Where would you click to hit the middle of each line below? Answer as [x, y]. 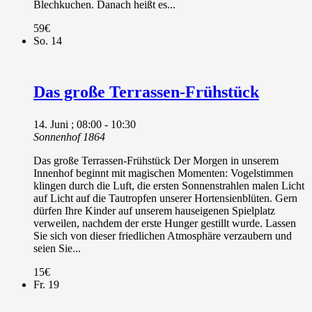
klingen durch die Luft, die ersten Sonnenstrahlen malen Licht [169, 185]
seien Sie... [57, 248]
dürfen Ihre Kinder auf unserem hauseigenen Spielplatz [154, 210]
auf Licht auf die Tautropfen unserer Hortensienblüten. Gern [165, 198]
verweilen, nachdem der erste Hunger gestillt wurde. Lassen [165, 223]
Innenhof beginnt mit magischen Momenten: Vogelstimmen [163, 173]
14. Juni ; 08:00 [68, 124]
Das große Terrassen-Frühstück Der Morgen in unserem [156, 160]
